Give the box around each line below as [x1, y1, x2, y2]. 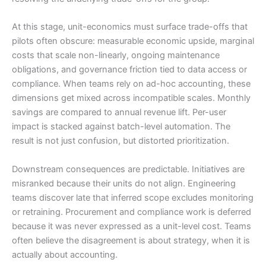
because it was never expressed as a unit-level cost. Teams [12, 220, 251, 232]
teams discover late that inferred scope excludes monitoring [12, 192, 254, 203]
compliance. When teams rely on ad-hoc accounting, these [12, 78, 251, 90]
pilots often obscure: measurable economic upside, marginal [12, 36, 254, 47]
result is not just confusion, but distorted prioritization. [12, 135, 229, 147]
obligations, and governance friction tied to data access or [12, 64, 247, 75]
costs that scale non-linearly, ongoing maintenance [12, 50, 220, 61]
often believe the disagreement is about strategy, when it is [12, 235, 250, 246]
